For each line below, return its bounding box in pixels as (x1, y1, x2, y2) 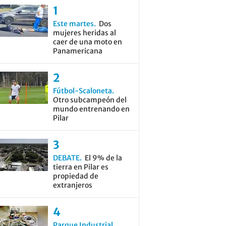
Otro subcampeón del (52, 95, 127, 104)
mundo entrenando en (52, 104, 130, 114)
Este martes (52, 19, 94, 28)
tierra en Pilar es (52, 162, 108, 172)
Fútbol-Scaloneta (52, 86, 112, 95)
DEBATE (52, 153, 80, 162)
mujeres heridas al (52, 28, 116, 37)
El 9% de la (84, 153, 122, 162)
